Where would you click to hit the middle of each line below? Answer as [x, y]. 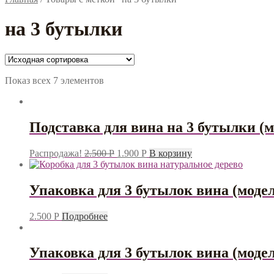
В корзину [171, 153]
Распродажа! [56, 153]
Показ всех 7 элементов [54, 80]
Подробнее [85, 216]
